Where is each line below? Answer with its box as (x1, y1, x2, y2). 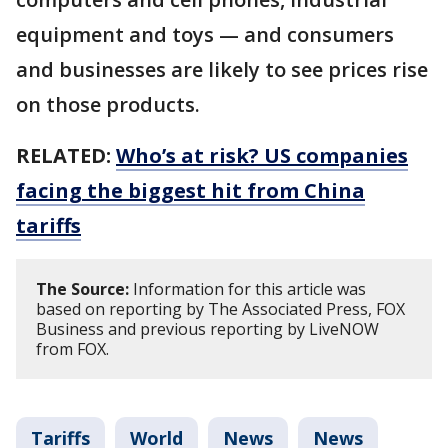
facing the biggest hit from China (16, 176, 365, 204)
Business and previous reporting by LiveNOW (36, 317, 379, 340)
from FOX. (36, 337, 109, 360)
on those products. (16, 90, 200, 118)
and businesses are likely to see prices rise (16, 55, 428, 83)
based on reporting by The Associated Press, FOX (36, 297, 405, 320)
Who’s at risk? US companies (116, 141, 408, 169)
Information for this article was (129, 277, 366, 300)
